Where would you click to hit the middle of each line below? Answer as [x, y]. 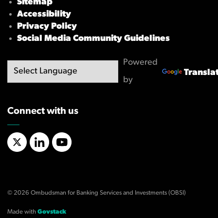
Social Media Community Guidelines [93, 39]
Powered [140, 63]
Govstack [52, 212]
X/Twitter [28, 151]
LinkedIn [48, 151]
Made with [22, 212]
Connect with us [43, 111]
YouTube [70, 151]
